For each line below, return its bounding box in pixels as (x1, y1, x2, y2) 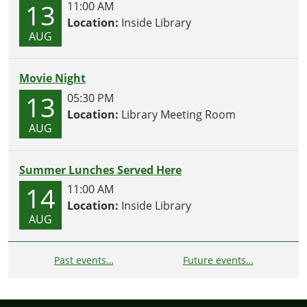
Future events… (182, 254, 254, 267)
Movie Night (19, 70, 86, 86)
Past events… (53, 254, 114, 267)
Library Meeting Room (119, 106, 236, 122)
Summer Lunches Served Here (19, 162, 182, 177)
